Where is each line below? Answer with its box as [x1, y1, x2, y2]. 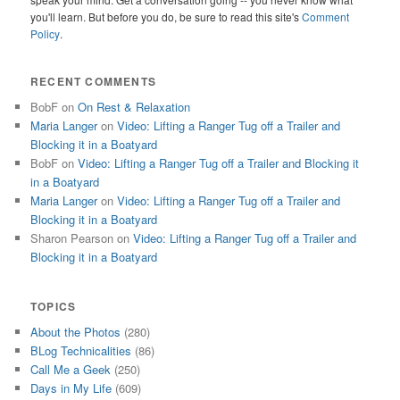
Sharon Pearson [30, 229, 114, 247]
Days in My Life [30, 379, 112, 396]
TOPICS [30, 297, 77, 314]
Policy [30, 25, 61, 41]
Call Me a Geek [30, 360, 112, 378]
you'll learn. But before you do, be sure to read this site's [30, 8, 303, 24]
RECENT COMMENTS [30, 73, 157, 90]
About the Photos [30, 322, 121, 340]
